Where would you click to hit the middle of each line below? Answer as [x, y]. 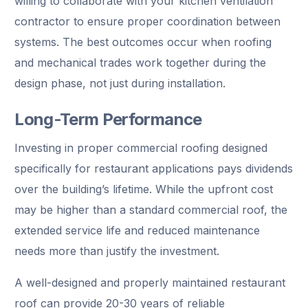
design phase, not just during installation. [120, 83]
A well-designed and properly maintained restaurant [150, 282]
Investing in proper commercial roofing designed [141, 147]
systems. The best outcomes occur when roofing [143, 42]
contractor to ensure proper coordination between [148, 21]
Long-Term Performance [108, 119]
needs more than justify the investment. [117, 251]
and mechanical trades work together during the [141, 62]
